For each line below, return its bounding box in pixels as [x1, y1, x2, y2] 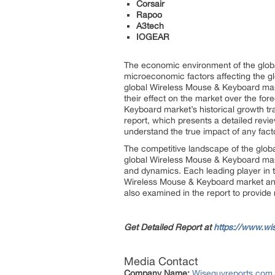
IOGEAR [136, 32, 169, 42]
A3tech [136, 21, 164, 31]
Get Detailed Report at [124, 222, 211, 232]
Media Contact [124, 255, 198, 268]
